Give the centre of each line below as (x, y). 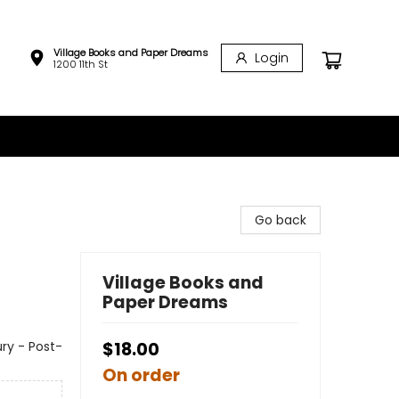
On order (141, 375)
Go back (281, 220)
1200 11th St (81, 64)
